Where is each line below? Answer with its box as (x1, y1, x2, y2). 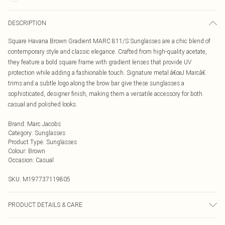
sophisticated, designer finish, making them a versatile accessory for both (8, 90, 202, 97)
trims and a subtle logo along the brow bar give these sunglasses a (8, 79, 184, 87)
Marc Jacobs (27, 120, 61, 128)
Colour (8, 147, 25, 155)
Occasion (8, 156, 33, 164)
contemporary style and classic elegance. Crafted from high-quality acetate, (8, 48, 207, 55)
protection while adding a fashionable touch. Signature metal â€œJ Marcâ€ (8, 69, 205, 76)
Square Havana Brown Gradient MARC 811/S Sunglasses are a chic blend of (8, 37, 210, 45)
